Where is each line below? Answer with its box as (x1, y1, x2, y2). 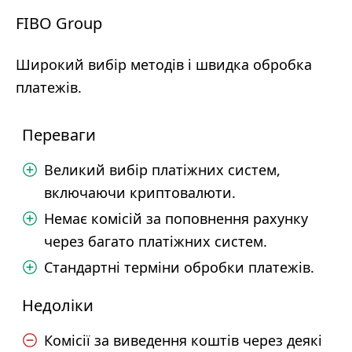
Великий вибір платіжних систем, (44, 160, 280, 179)
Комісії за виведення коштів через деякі (44, 331, 322, 350)
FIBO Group (16, 13, 102, 34)
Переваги (22, 124, 96, 145)
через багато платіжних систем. (44, 232, 267, 251)
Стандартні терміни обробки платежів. (44, 258, 314, 277)
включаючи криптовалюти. (44, 183, 236, 202)
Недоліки (22, 295, 93, 316)
